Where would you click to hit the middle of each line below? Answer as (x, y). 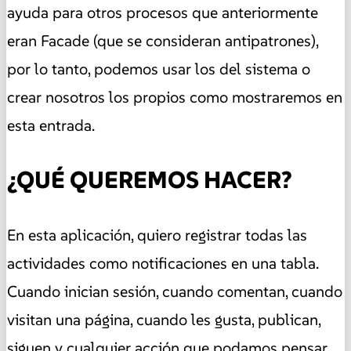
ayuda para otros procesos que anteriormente (163, 12)
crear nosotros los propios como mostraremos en (175, 97)
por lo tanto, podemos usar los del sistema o (159, 69)
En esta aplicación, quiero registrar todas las (157, 235)
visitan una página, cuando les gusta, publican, (164, 319)
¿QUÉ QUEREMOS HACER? (150, 179)
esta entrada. (51, 125)
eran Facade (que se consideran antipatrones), (163, 40)
